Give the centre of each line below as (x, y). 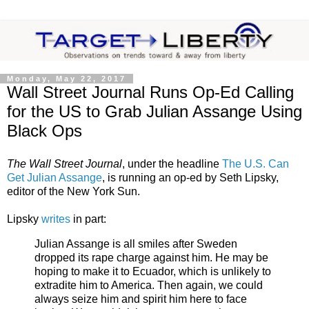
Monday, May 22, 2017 (67, 79)
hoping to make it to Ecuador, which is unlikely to (153, 271)
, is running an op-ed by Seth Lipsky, (190, 177)
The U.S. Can (256, 163)
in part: (88, 219)
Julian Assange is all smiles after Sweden (136, 243)
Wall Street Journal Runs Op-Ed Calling (150, 92)
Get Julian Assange (54, 177)
